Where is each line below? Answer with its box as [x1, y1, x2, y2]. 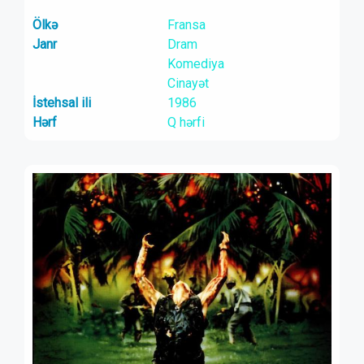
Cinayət [167, 76, 209, 91]
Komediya [167, 56, 224, 71]
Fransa [167, 17, 206, 32]
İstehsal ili [32, 95, 91, 110]
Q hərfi [167, 115, 205, 130]
